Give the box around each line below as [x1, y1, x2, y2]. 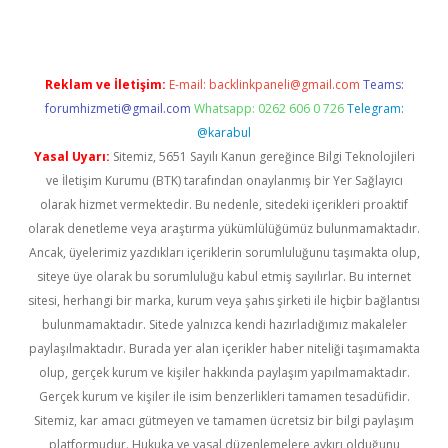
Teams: [362, 76, 404, 93]
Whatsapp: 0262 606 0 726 [193, 100, 344, 117]
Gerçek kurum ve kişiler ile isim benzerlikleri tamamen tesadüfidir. [38, 388, 410, 405]
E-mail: [168, 76, 209, 93]
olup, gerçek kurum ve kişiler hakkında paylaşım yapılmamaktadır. [38, 364, 410, 381]
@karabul [197, 124, 251, 141]
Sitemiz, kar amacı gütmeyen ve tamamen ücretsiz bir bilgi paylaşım [34, 412, 414, 429]
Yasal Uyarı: [33, 148, 110, 165]
